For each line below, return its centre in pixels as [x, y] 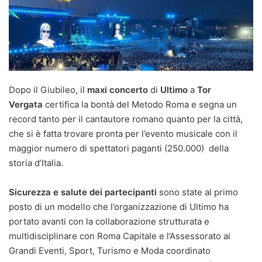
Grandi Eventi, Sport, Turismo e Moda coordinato [110, 251]
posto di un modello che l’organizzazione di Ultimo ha [119, 207]
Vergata [26, 105]
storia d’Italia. [36, 163]
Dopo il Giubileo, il [48, 90]
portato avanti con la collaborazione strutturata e [109, 222]
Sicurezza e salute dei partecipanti [83, 192]
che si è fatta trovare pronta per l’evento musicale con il [123, 134]
